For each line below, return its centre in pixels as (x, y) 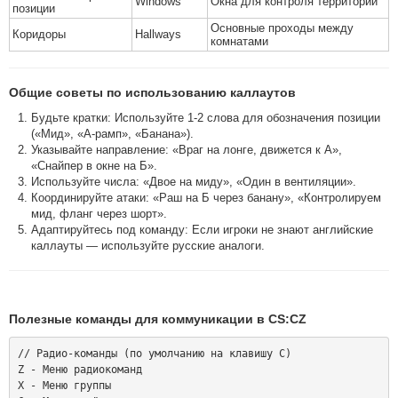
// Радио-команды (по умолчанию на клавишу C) (154, 353)
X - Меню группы (64, 385)
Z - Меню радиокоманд (80, 369)
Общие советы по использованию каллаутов (152, 92)
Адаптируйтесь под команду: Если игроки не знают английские (202, 230)
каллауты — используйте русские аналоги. (148, 246)
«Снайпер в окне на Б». (94, 166)
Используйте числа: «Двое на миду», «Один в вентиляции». (194, 182)
